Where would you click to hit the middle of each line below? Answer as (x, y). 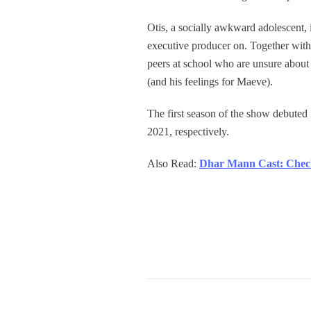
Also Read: (173, 163)
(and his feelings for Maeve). (210, 81)
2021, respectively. (188, 131)
